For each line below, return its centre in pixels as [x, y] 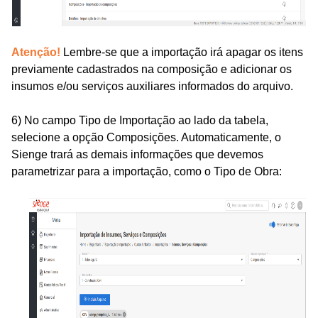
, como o [191, 172]
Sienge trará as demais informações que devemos [137, 155]
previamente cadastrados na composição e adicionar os [152, 70]
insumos [34, 87]
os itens [284, 53]
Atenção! [36, 53]
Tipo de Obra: [248, 172]
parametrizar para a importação [90, 172]
